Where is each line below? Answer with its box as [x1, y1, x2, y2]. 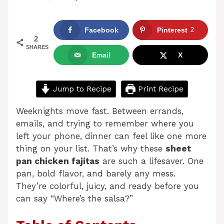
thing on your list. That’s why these [16, 143, 165, 153]
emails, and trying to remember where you [16, 118, 194, 128]
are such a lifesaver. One [99, 155, 203, 166]
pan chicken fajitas [16, 155, 99, 166]
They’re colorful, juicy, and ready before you [16, 180, 199, 191]
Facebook [84, 26, 118, 34]
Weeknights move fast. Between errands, [16, 105, 183, 116]
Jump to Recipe [50, 84, 111, 93]
